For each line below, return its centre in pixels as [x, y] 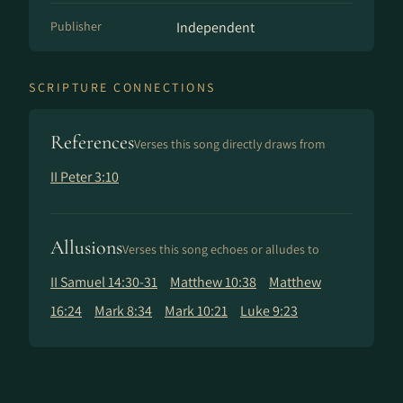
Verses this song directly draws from [230, 144]
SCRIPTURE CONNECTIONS [122, 87]
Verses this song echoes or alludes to [221, 249]
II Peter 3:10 [85, 177]
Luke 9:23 [269, 311]
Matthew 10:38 [213, 282]
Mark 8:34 [123, 311]
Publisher [76, 26]
